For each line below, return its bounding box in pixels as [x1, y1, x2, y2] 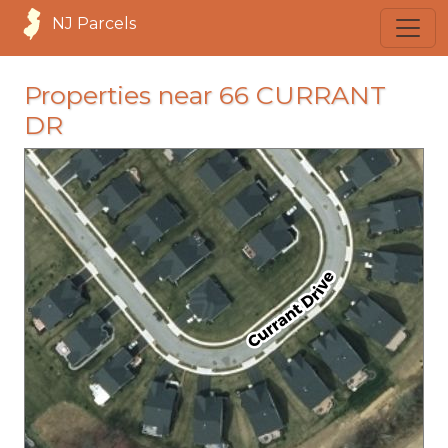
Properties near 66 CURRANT [24, 80, 386, 110]
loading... [181, 275, 315, 318]
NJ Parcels [52, 14, 136, 33]
